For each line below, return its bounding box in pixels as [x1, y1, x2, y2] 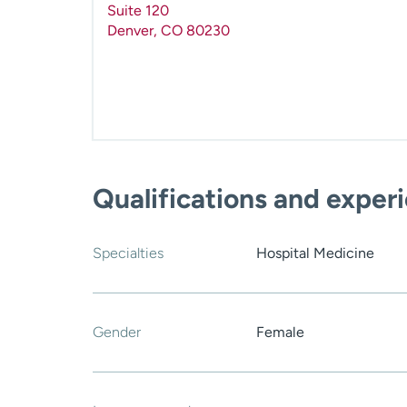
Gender [93, 323, 141, 342]
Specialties [93, 244, 164, 263]
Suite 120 [107, 2, 169, 20]
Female [256, 323, 304, 342]
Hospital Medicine [256, 244, 374, 263]
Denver [107, 22, 154, 40]
